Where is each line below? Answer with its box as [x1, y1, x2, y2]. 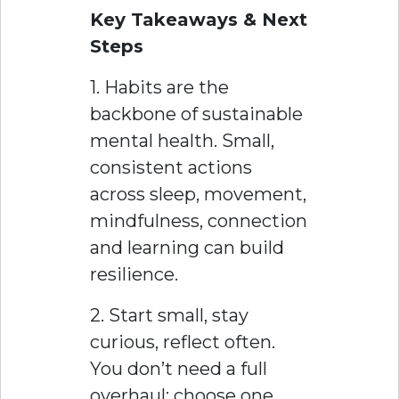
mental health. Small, [90, 129, 274, 151]
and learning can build [90, 236, 284, 258]
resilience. [90, 263, 178, 285]
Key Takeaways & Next [90, 8, 307, 30]
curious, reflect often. [90, 330, 275, 353]
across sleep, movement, [90, 183, 306, 205]
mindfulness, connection [90, 209, 307, 232]
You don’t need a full [90, 357, 267, 379]
